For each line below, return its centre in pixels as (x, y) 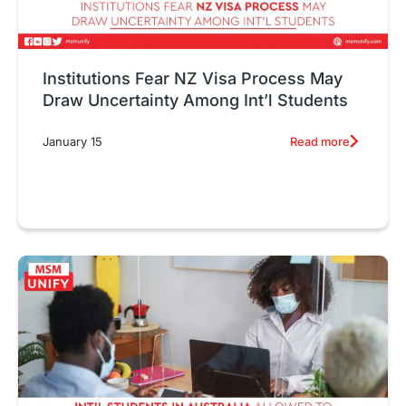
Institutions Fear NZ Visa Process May (193, 78)
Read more (319, 141)
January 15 (72, 141)
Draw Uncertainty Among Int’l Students (195, 100)
